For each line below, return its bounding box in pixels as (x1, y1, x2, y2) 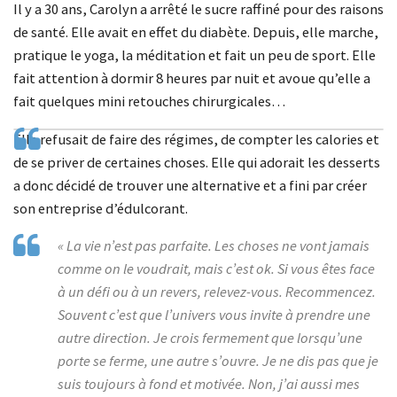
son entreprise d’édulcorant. (13, 198, 188, 218)
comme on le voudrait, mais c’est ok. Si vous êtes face (58, 260, 375, 279)
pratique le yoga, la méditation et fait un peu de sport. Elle (13, 46, 376, 66)
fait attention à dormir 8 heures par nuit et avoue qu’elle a (13, 69, 370, 89)
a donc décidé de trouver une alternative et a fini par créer (13, 175, 367, 195)
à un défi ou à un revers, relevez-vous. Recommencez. (58, 283, 376, 302)
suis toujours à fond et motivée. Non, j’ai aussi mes (58, 375, 360, 394)
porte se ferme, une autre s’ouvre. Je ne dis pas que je (58, 352, 378, 371)
